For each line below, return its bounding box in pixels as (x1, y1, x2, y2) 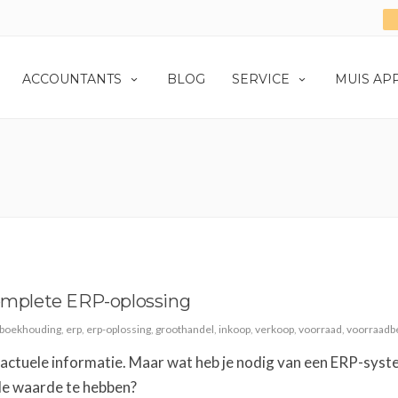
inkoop (219, 322, 251, 337)
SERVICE (232, 71, 290, 88)
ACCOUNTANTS (22, 71, 122, 88)
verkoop (255, 322, 294, 337)
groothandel (155, 322, 214, 337)
